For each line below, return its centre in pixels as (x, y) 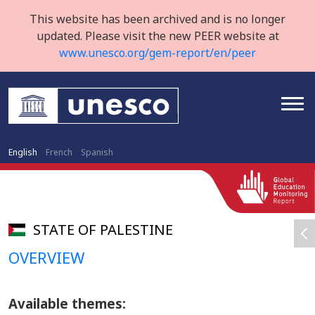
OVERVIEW (46, 257)
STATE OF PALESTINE (103, 230)
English (23, 152)
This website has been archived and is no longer (157, 19)
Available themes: (67, 303)
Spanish (97, 152)
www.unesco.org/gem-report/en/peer (157, 53)
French (59, 152)
